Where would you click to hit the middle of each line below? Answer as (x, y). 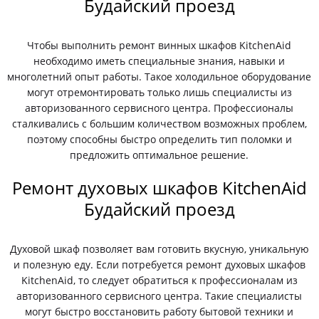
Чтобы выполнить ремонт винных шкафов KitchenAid (159, 45)
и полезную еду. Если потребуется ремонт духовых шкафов (159, 265)
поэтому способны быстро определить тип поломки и (159, 139)
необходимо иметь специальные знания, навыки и (159, 61)
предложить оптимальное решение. (159, 155)
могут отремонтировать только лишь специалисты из (159, 92)
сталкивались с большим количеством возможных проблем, (159, 124)
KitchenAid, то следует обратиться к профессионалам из (159, 280)
